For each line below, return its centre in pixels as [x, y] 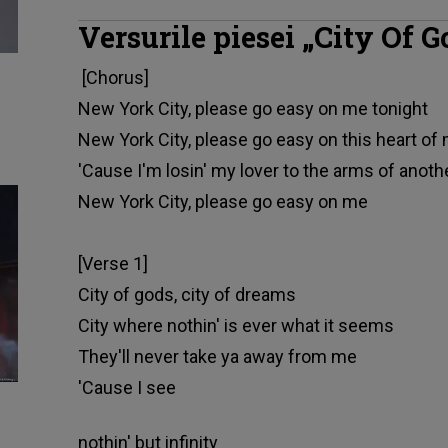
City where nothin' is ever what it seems [235, 326]
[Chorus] [113, 78]
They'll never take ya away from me [217, 357]
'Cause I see [126, 388]
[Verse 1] [112, 264]
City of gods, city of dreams [186, 295]
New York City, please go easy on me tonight [252, 109]
